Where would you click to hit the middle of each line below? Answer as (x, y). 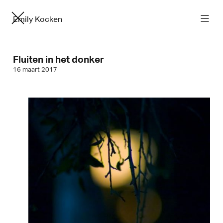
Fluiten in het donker (59, 59)
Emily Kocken (38, 19)
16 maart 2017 (35, 69)
